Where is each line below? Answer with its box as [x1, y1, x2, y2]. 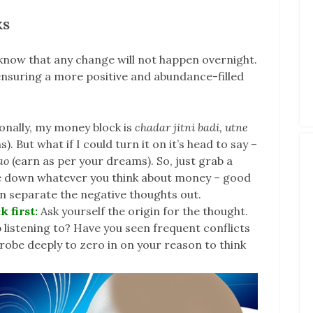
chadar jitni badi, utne [135, 119, 248, 134]
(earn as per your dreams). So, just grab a [12, 153, 233, 168]
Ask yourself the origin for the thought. [41, 203, 248, 218]
